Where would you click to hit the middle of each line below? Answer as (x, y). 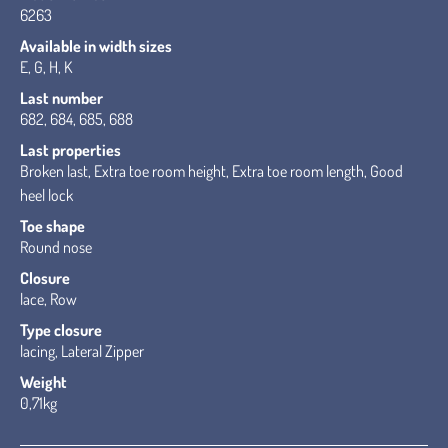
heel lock (46, 195)
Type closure (61, 330)
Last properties (70, 150)
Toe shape (52, 226)
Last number (61, 98)
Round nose (56, 247)
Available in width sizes (96, 46)
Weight (43, 382)
